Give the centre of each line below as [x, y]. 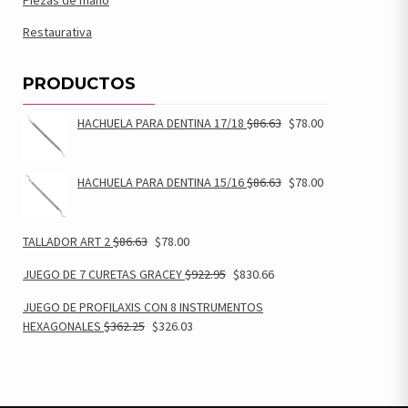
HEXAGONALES [62, 326]
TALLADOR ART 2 [66, 241]
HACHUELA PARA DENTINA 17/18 [161, 123]
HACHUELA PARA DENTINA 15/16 [161, 182]
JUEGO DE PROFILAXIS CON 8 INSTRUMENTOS [143, 307]
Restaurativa [57, 32]
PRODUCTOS [79, 84]
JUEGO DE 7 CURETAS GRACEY [102, 274]
